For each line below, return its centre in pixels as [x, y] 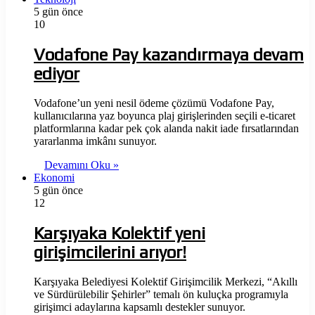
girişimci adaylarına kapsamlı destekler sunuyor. [140, 307]
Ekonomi [54, 178]
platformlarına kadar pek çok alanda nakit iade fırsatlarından [166, 129]
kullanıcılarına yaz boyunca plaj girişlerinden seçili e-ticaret [165, 116]
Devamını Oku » [82, 165]
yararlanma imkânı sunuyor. [95, 141]
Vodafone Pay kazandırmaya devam [169, 55]
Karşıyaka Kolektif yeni [120, 233]
